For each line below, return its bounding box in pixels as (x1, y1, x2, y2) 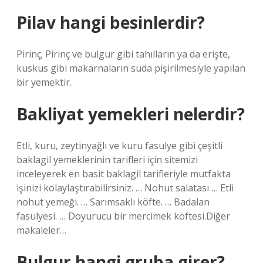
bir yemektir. (16, 76, 72, 89)
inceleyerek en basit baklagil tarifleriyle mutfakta (16, 167, 231, 180)
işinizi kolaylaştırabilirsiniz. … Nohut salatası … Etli (16, 181, 234, 194)
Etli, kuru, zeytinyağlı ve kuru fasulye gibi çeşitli (16, 139, 222, 152)
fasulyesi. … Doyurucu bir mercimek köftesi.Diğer (16, 210, 230, 222)
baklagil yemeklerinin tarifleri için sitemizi (16, 153, 198, 166)
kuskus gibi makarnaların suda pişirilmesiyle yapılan (16, 62, 245, 75)
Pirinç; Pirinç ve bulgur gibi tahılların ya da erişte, (16, 48, 230, 60)
